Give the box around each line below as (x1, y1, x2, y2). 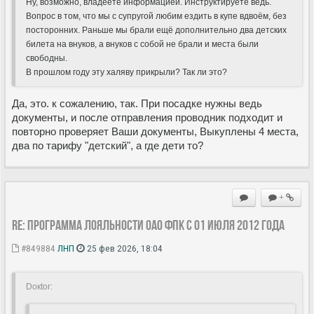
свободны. (26, 53, 67, 63)
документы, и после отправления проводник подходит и (12, 111, 282, 123)
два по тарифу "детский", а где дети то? (12, 139, 203, 151)
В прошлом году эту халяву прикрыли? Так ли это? (26, 67, 227, 77)
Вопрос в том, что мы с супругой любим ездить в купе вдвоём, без (26, 11, 287, 21)
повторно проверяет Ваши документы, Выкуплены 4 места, (12, 125, 299, 137)
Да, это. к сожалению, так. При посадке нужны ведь (12, 97, 262, 109)
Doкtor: (26, 281, 53, 292)
